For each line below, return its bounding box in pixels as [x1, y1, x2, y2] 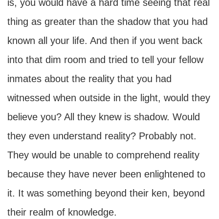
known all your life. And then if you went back [7, 35, 202, 46]
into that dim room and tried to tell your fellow [7, 54, 203, 65]
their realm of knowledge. [7, 207, 117, 218]
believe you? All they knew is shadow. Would [7, 111, 200, 122]
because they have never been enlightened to [7, 169, 205, 179]
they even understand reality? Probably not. [7, 131, 197, 141]
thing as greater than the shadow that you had [7, 16, 208, 27]
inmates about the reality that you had [7, 73, 172, 84]
